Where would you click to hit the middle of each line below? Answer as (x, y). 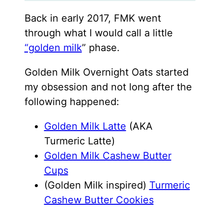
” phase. (101, 48)
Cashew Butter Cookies (99, 200)
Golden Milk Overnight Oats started (106, 72)
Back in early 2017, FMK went (93, 18)
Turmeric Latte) (79, 141)
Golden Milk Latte (85, 126)
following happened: (72, 102)
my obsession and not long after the (108, 87)
